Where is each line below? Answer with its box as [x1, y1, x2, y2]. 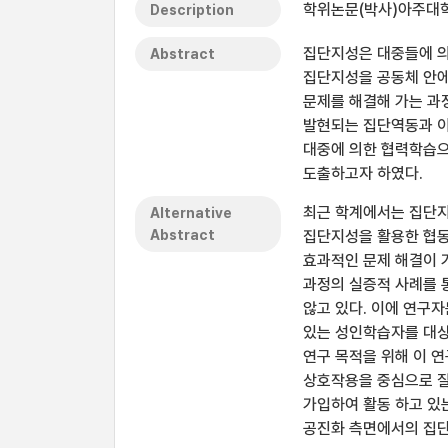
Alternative [150, 205, 232, 221]
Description [150, 2, 234, 18]
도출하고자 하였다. [303, 164, 423, 183]
